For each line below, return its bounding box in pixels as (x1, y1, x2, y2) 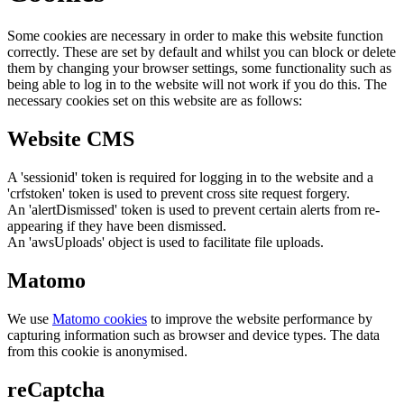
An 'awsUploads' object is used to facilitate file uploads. (7, 234, 324, 250)
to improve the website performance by (147, 310, 372, 326)
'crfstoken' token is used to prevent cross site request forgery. (7, 185, 350, 201)
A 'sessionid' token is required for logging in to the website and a (7, 169, 373, 185)
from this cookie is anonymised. (7, 343, 188, 359)
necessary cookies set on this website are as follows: (7, 92, 302, 108)
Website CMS (7, 126, 134, 151)
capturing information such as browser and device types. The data (7, 326, 380, 343)
